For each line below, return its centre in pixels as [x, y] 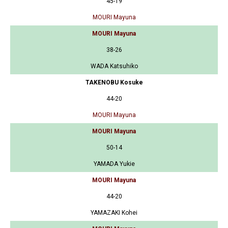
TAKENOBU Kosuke [114, 82]
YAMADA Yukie [114, 164]
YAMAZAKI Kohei [114, 212]
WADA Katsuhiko [114, 66]
